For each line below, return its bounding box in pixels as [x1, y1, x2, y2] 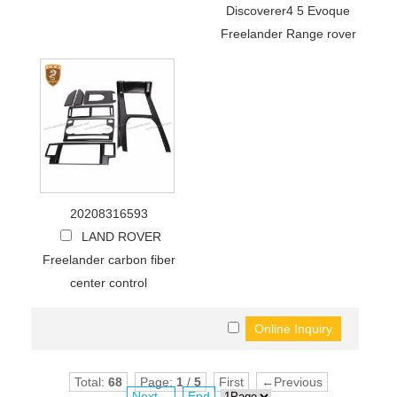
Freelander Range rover [220, 27, 356, 41]
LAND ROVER [81, 230, 161, 244]
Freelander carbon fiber [42, 253, 175, 267]
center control [70, 276, 148, 290]
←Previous [261, 375, 323, 389]
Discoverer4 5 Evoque [226, 4, 351, 18]
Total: [74, 375, 108, 389]
